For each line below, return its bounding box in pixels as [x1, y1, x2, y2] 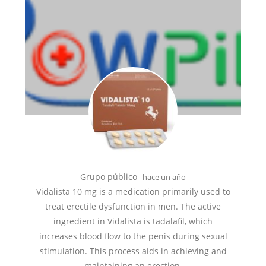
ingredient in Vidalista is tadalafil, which [53, 216, 213, 227]
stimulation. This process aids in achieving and [39, 245, 227, 256]
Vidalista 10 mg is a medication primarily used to [36, 186, 230, 197]
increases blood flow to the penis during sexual [39, 230, 227, 242]
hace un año [142, 172, 186, 182]
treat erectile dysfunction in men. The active [45, 201, 221, 212]
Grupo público [80, 171, 137, 182]
